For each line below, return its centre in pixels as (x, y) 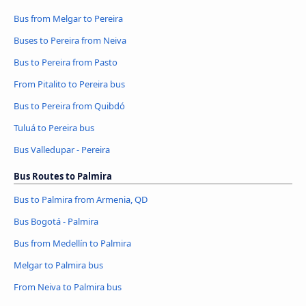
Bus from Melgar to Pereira (68, 19)
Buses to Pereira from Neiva (70, 41)
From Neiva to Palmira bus (68, 287)
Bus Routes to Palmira (63, 177)
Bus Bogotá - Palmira (56, 221)
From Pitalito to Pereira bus (69, 84)
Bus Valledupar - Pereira (62, 150)
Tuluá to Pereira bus (54, 128)
